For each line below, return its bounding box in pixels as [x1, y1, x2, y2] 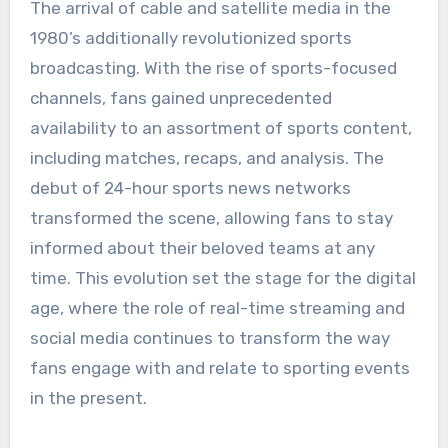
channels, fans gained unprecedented [29, 87, 332, 108]
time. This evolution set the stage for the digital [29, 267, 416, 288]
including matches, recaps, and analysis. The [29, 147, 384, 168]
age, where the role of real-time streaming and [29, 297, 405, 318]
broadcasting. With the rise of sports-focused [29, 57, 397, 78]
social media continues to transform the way [29, 327, 390, 348]
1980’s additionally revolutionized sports [29, 27, 352, 48]
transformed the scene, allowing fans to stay [29, 207, 393, 228]
